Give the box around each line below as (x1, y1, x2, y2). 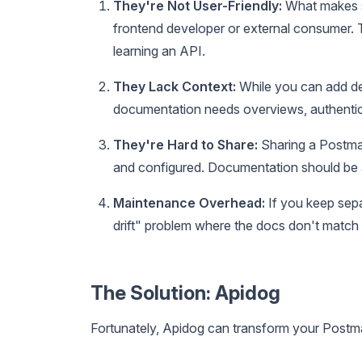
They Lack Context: (113, 78, 236, 95)
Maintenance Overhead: (113, 194, 265, 211)
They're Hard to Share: (113, 136, 258, 153)
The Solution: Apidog (90, 280, 280, 305)
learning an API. (113, 42, 205, 59)
